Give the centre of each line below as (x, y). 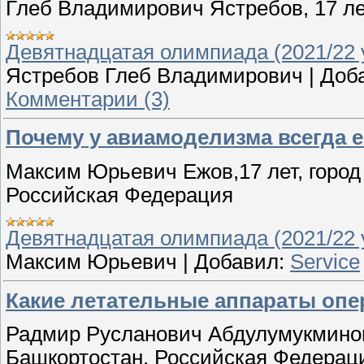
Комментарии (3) (88, 99)
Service (325, 262)
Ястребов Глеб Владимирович (154, 75)
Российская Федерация (119, 195)
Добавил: (239, 262)
